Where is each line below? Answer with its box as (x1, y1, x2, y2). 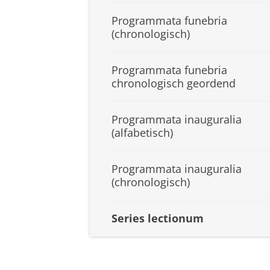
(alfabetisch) (111, 125, 173, 140)
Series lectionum (111, 210, 204, 225)
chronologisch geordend (111, 75, 236, 90)
